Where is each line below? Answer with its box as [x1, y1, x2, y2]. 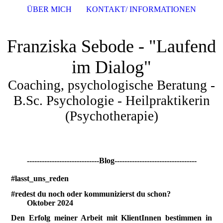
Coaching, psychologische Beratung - [8, 78, 215, 93]
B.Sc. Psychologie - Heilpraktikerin [13, 93, 210, 108]
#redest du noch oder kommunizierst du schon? [11, 190, 209, 199]
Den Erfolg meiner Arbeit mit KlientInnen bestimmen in [11, 213, 212, 222]
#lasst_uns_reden [11, 174, 71, 183]
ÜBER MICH [27, 5, 72, 13]
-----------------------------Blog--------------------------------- [26, 156, 197, 165]
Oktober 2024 [11, 199, 74, 208]
